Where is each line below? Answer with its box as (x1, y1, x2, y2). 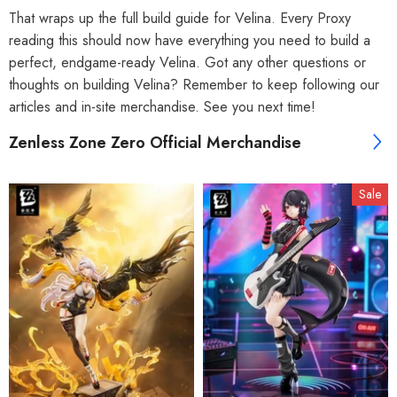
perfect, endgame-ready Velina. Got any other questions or (9, 51, 366, 73)
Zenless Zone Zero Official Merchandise (9, 130, 301, 154)
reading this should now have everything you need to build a (9, 29, 370, 51)
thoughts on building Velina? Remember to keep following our (9, 74, 379, 95)
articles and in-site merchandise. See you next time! (9, 96, 315, 117)
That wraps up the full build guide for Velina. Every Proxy (9, 7, 351, 28)
